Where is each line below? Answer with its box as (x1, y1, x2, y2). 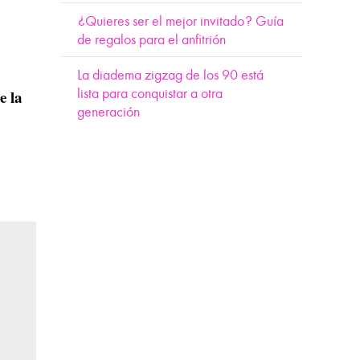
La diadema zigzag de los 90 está (77, 67, 264, 84)
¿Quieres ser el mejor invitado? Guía (77, 13, 284, 30)
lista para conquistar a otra (77, 85, 223, 102)
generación (77, 104, 140, 121)
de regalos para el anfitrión (77, 31, 226, 48)
